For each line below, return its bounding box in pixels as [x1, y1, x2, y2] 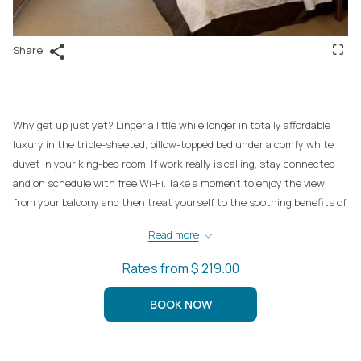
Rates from [122, 259, 191, 278]
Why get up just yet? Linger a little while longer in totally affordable [13, 118, 330, 133]
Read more [147, 227, 199, 243]
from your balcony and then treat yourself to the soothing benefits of [13, 195, 346, 210]
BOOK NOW [149, 297, 212, 313]
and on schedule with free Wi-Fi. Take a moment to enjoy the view [13, 176, 325, 191]
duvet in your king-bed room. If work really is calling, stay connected [13, 156, 335, 172]
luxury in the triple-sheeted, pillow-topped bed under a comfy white [13, 137, 334, 152]
